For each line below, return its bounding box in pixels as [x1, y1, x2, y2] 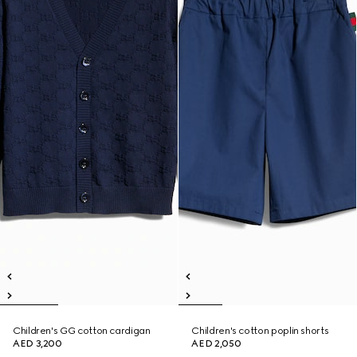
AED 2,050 [191, 338, 241, 349]
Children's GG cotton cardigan [13, 325, 151, 336]
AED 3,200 [13, 338, 62, 349]
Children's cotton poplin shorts [191, 325, 329, 336]
